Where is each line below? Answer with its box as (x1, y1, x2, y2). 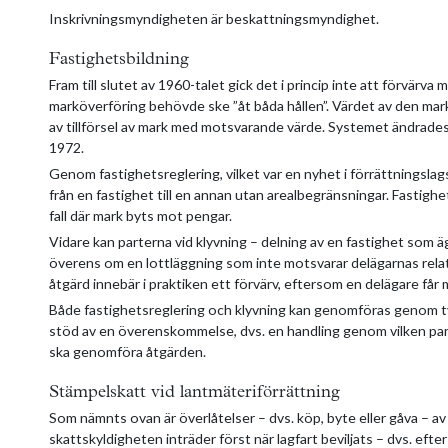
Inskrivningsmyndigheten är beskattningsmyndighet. (49, 9, 379, 27)
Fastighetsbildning (49, 50, 189, 68)
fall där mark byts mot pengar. (49, 206, 232, 224)
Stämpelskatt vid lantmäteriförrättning (49, 383, 340, 401)
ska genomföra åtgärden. (49, 342, 206, 360)
